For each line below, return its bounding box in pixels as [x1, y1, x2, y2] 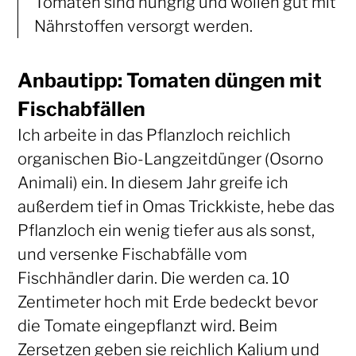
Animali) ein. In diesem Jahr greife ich [17, 172, 288, 192]
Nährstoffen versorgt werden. [33, 16, 253, 36]
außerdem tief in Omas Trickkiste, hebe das [17, 196, 335, 216]
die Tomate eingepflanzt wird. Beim [17, 315, 277, 335]
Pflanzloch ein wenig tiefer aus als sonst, [17, 220, 315, 240]
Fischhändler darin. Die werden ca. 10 [17, 268, 290, 288]
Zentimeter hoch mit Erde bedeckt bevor [17, 292, 318, 311]
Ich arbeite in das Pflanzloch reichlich [17, 125, 291, 145]
